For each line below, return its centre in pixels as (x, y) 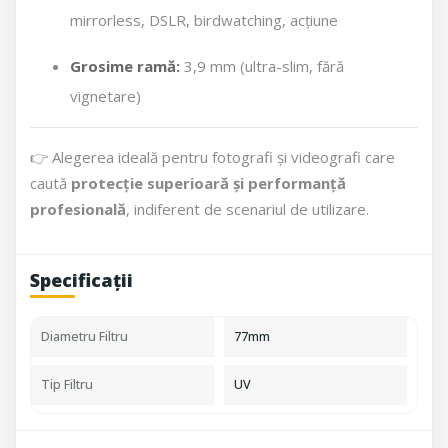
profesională (78, 209)
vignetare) (105, 96)
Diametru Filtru (84, 336)
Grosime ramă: (125, 66)
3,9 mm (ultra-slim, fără (262, 66)
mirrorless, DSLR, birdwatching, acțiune (204, 20)
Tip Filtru (67, 384)
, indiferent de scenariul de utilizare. (247, 209)
